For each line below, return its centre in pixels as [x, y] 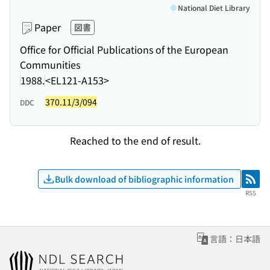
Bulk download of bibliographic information [144, 179]
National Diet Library [214, 8]
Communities [50, 64]
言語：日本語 [235, 239]
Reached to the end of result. [135, 140]
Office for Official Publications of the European [124, 49]
